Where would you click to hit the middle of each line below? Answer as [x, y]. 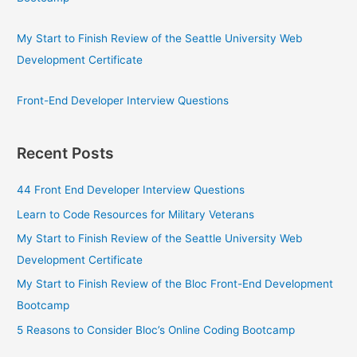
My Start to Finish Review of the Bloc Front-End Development [175, 284]
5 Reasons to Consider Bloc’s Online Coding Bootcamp [156, 330]
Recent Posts [66, 153]
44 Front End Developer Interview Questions [131, 190]
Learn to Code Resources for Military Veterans [136, 214]
